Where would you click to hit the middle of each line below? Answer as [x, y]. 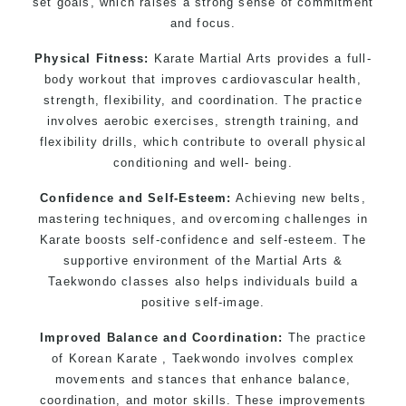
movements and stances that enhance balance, [203, 379]
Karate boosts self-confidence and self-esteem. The [203, 239]
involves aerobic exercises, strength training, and [203, 121]
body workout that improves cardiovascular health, [203, 79]
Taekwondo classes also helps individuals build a [203, 281]
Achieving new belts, [299, 198]
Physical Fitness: [92, 58]
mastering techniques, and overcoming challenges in [203, 218]
